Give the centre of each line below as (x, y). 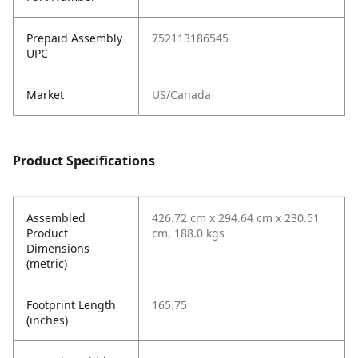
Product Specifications (84, 161)
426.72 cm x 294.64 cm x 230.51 (236, 218)
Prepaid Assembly (74, 38)
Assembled (56, 218)
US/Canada (181, 95)
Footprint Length (71, 305)
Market (45, 95)
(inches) (47, 320)
